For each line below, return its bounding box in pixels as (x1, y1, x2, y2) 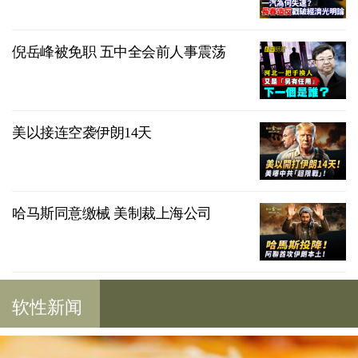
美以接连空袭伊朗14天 (12, 125, 152, 141)
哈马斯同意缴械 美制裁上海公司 (12, 205, 212, 222)
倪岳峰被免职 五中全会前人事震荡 (12, 44, 225, 61)
